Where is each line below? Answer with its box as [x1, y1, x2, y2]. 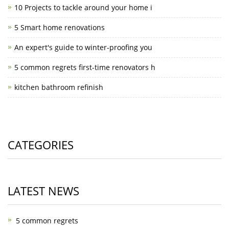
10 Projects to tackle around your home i [14, 3, 152, 12]
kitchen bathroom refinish [14, 82, 103, 92]
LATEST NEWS [8, 183, 79, 198]
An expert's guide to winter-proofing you [14, 42, 152, 52]
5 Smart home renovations [14, 22, 105, 32]
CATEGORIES [8, 137, 74, 152]
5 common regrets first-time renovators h [14, 62, 155, 72]
